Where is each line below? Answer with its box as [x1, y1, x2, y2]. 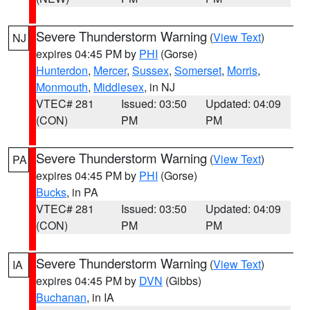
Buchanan [36, 289, 86, 305]
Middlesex [93, 79, 144, 95]
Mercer [93, 62, 127, 78]
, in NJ [144, 79, 175, 95]
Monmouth [36, 79, 88, 95]
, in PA [66, 184, 98, 200]
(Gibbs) [163, 273, 201, 289]
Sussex [132, 62, 169, 78]
